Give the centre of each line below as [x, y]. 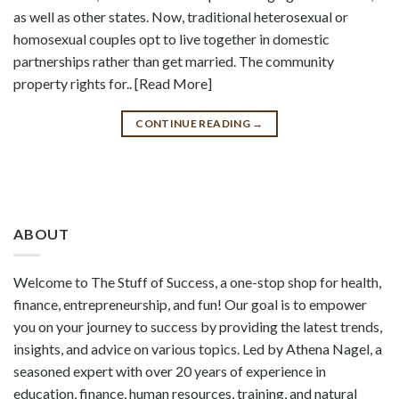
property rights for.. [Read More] [113, 83]
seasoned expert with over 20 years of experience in [170, 371]
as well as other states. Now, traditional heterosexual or [181, 16]
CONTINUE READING [194, 123]
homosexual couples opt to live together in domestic [171, 38]
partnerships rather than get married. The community [174, 61]
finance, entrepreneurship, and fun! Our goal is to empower [190, 305]
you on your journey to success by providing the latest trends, [198, 327]
